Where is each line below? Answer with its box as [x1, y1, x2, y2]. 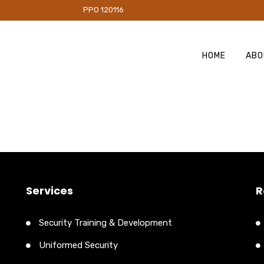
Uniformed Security [39, 239, 118, 250]
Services [26, 183, 73, 198]
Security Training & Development [39, 217, 172, 228]
